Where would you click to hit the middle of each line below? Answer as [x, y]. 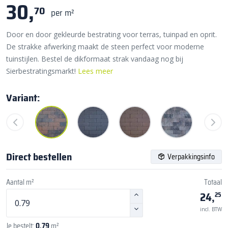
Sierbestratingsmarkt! [42, 71]
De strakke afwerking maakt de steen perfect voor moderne [105, 47]
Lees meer [95, 71]
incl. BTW [211, 209]
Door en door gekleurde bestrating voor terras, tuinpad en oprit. [111, 35]
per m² [63, 12]
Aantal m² [20, 182]
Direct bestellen [39, 157]
